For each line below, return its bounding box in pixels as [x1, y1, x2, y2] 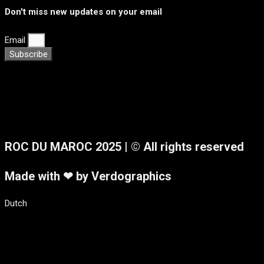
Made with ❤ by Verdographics [5, 169, 171, 183]
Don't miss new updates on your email [5, 6, 162, 17]
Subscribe [9, 48, 48, 60]
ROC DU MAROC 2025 [5, 139, 124, 154]
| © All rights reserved [124, 139, 244, 154]
